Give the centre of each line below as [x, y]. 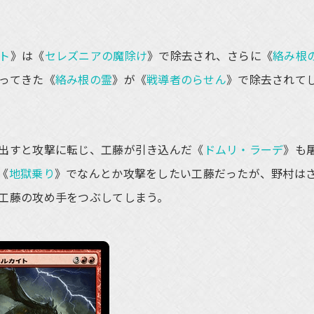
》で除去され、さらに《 [210, 55]
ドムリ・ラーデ [244, 149]
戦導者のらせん [187, 79]
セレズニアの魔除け [96, 55]
